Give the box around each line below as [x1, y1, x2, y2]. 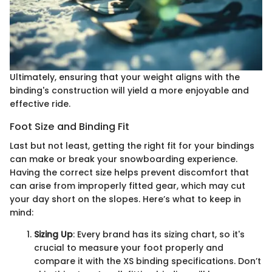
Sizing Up [34, 228, 73, 240]
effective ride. [10, 97, 70, 110]
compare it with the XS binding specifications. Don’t [34, 254, 261, 267]
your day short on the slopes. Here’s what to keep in [10, 192, 241, 205]
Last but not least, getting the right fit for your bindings [10, 139, 254, 152]
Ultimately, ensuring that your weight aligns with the [10, 70, 240, 83]
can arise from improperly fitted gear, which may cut [10, 179, 245, 192]
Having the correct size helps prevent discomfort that [10, 166, 249, 178]
